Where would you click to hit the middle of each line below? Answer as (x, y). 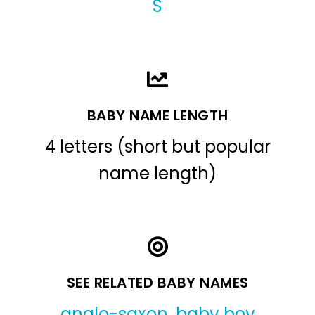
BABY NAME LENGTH (157, 116)
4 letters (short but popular (157, 147)
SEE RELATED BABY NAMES (157, 283)
